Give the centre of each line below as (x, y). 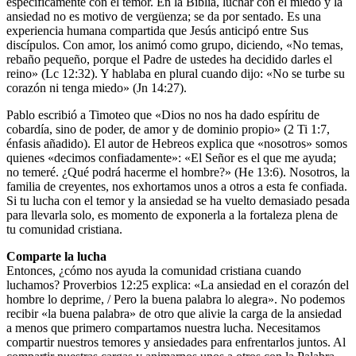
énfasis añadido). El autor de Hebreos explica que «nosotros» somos (177, 143)
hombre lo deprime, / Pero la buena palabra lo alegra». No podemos (176, 299)
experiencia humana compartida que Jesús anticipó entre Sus (157, 30)
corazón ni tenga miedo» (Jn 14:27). (97, 87)
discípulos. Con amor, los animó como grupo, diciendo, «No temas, (175, 44)
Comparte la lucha (56, 256)
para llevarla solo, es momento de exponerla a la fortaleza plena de (172, 215)
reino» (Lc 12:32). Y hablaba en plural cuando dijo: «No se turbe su (176, 73)
